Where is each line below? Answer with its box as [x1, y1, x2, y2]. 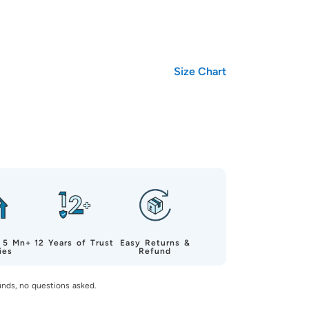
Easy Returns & [119, 237, 190, 248]
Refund [139, 246, 172, 256]
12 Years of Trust [34, 237, 114, 248]
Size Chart [174, 64, 226, 78]
